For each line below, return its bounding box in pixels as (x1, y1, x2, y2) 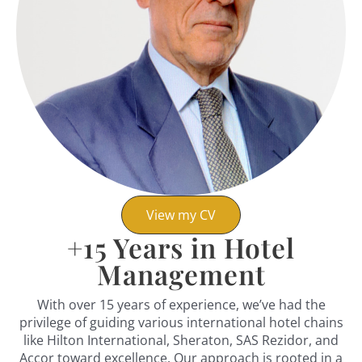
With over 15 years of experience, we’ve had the (36, 296, 326, 314)
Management (96, 256, 266, 292)
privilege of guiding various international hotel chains (19, 314, 343, 331)
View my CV (146, 206, 216, 224)
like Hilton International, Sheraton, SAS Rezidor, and (23, 331, 339, 349)
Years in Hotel (107, 229, 295, 265)
